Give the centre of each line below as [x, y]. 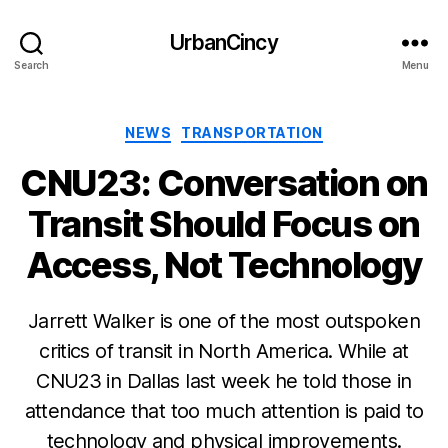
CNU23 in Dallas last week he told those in [224, 380]
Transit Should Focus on [224, 223]
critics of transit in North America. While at [224, 350]
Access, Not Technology [224, 264]
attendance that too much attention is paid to [224, 410]
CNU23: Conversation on [224, 182]
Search [31, 64]
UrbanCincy [224, 42]
